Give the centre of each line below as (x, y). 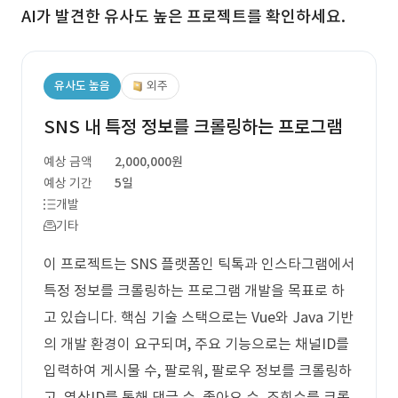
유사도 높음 (82, 86)
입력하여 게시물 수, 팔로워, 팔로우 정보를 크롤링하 (198, 370)
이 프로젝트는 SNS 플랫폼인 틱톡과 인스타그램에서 (199, 264)
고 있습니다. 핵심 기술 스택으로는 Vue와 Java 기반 (199, 317)
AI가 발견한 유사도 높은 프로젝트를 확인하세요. (183, 16)
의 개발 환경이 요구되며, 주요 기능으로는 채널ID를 (196, 344)
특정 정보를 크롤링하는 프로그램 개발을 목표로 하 (194, 291)
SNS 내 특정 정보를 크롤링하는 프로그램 (193, 127)
